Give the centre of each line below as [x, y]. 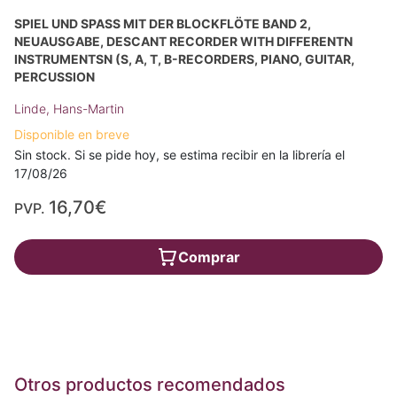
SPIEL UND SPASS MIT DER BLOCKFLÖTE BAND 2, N [163, 24]
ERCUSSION [54, 77]
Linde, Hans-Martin [69, 109]
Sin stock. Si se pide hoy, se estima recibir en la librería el [179, 155]
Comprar [209, 257]
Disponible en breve [72, 135]
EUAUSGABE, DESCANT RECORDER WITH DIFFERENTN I [183, 42]
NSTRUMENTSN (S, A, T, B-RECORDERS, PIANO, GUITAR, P [184, 59]
